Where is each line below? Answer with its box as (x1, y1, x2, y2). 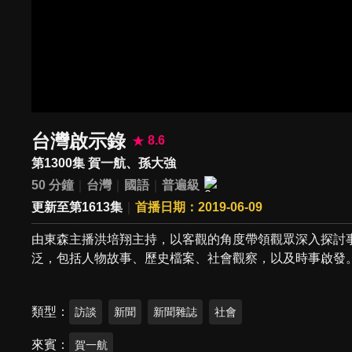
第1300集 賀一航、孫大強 (31, 156, 177, 170)
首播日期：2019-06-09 (135, 200, 263, 214)
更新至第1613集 (31, 200, 123, 214)
